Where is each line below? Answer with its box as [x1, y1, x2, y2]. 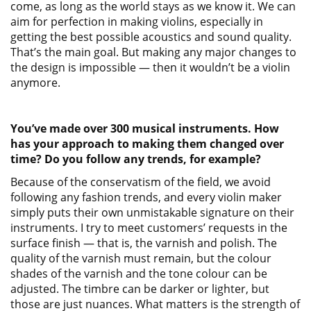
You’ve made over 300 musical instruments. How [10, 121, 279, 136]
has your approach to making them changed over [10, 136, 284, 151]
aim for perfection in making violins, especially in [10, 14, 263, 29]
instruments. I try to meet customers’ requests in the [10, 220, 287, 235]
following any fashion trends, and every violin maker [10, 190, 282, 205]
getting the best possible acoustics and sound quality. [10, 29, 292, 44]
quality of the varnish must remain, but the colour [10, 251, 271, 266]
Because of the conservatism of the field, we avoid [10, 174, 271, 190]
